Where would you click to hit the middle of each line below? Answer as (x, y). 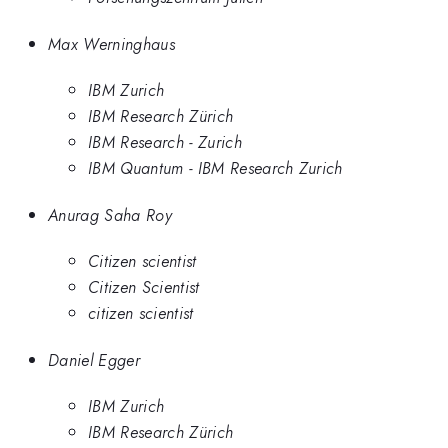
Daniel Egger (94, 359)
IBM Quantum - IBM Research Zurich (215, 168)
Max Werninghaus (111, 43)
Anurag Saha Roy (110, 214)
